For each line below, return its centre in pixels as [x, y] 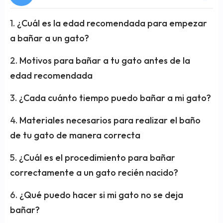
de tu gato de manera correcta [75, 135]
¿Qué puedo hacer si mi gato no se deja [101, 195]
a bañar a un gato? [50, 38]
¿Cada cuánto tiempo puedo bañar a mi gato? [115, 98]
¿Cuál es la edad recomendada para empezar [112, 23]
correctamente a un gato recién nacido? [94, 173]
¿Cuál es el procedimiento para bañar [97, 158]
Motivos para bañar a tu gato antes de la [105, 61]
